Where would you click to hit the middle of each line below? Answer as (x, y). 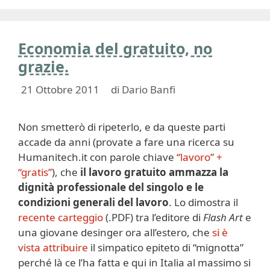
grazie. (43, 67)
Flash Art (223, 217)
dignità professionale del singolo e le (111, 187)
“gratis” (35, 172)
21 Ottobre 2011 (60, 89)
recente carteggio (61, 217)
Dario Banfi (149, 89)
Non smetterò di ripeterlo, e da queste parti (122, 127)
